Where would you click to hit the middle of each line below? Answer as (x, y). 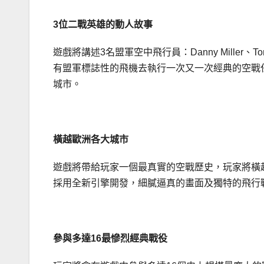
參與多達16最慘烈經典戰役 (110, 239)
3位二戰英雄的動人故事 (103, 25)
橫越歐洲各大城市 (91, 140)
